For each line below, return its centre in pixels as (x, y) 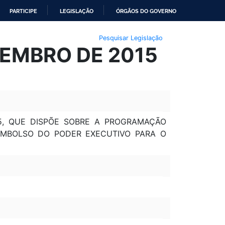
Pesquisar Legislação (131, 38)
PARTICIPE (23, 11)
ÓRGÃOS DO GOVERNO (146, 11)
